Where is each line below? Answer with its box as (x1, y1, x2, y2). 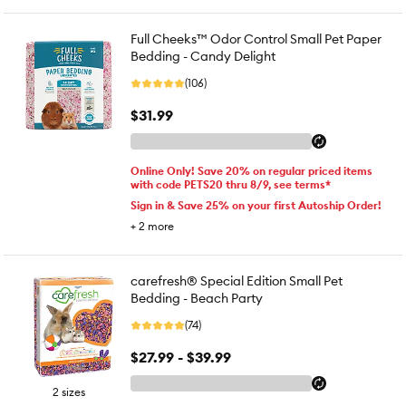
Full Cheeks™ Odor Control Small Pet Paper (130, 31, 382, 47)
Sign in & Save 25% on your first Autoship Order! (130, 198, 382, 212)
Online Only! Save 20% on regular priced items (130, 164, 372, 178)
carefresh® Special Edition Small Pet (130, 273, 343, 289)
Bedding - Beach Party (130, 290, 263, 306)
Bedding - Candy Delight (130, 48, 275, 64)
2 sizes (53, 385, 85, 399)
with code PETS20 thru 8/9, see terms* (130, 178, 331, 191)
